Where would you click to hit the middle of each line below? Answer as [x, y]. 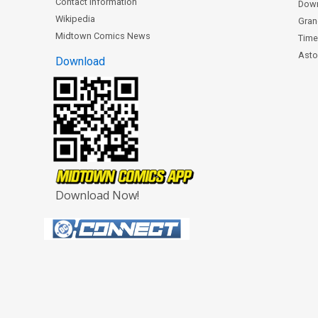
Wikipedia [75, 18]
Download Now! [97, 195]
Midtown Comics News [103, 35]
